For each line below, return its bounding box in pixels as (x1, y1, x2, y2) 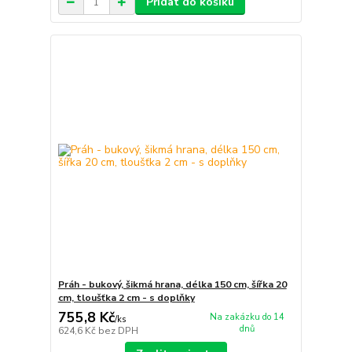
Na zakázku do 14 (209, 311, 284, 324)
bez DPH (97, 324, 138, 337)
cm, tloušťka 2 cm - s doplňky (57, 291, 195, 304)
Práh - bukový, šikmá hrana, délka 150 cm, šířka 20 (57, 277, 287, 291)
